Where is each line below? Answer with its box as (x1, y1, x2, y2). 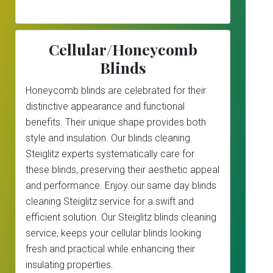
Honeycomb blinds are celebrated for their (26, 85, 206, 96)
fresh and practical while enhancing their (26, 243, 195, 255)
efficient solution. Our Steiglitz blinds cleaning (26, 211, 216, 223)
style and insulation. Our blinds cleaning (26, 132, 190, 144)
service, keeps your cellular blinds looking (26, 227, 201, 239)
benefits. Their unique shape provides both (26, 116, 206, 128)
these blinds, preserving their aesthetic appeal (26, 164, 219, 175)
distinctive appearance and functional (26, 101, 185, 112)
